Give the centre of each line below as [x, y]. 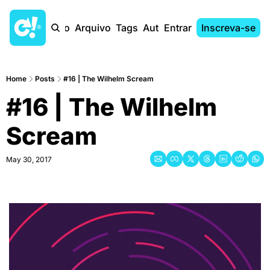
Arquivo [93, 28]
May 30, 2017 [29, 159]
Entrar [178, 28]
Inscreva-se [228, 28]
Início [58, 28]
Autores [161, 28]
